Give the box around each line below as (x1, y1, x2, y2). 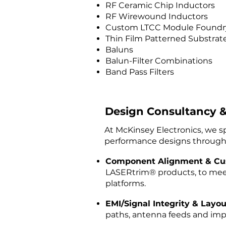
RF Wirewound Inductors (105, 12, 208, 21)
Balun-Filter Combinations (105, 56, 212, 66)
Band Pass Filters (105, 67, 174, 77)
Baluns (105, 45, 133, 54)
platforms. (105, 179, 146, 188)
